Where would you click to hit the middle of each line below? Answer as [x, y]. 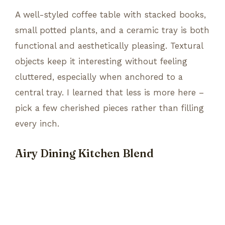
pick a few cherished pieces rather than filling [109, 108]
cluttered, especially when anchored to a [99, 77]
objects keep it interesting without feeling [101, 61]
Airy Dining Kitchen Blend [84, 153]
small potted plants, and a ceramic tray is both [112, 30]
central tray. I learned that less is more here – [109, 92]
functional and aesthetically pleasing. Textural [109, 45]
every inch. [37, 123]
